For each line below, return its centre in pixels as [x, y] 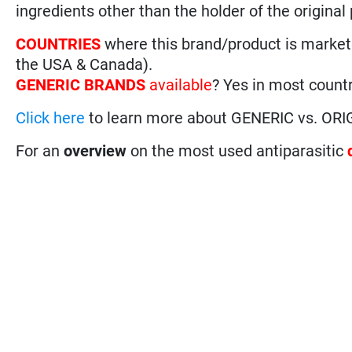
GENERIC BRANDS [81, 84]
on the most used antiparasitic [237, 150]
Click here [51, 117]
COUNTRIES [60, 44]
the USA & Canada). [84, 64]
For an [40, 150]
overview [95, 150]
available [179, 84]
